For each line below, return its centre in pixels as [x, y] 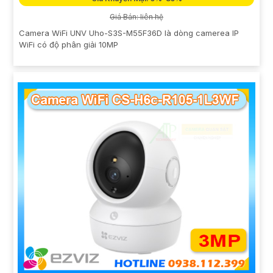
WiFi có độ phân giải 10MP [69, 44]
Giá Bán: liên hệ [136, 16]
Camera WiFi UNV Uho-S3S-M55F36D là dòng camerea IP [129, 33]
